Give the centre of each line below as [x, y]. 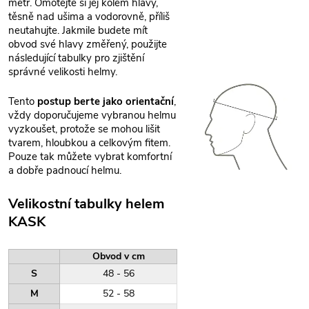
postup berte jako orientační [106, 101]
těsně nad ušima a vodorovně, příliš [89, 17]
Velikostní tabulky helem [86, 203]
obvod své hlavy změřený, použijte [88, 44]
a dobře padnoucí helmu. [65, 170]
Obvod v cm [118, 256]
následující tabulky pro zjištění [76, 58]
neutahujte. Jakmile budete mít [78, 30]
